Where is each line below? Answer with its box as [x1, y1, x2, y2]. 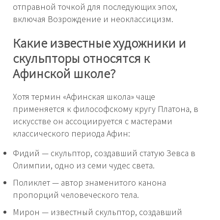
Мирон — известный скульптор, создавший [13, 205, 182, 218]
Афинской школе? [13, 64, 115, 82]
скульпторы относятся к [13, 49, 150, 66]
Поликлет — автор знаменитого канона [13, 176, 166, 188]
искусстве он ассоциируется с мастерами [13, 114, 172, 127]
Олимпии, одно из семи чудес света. [13, 159, 155, 171]
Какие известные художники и [13, 33, 186, 51]
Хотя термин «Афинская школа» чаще [13, 90, 155, 102]
